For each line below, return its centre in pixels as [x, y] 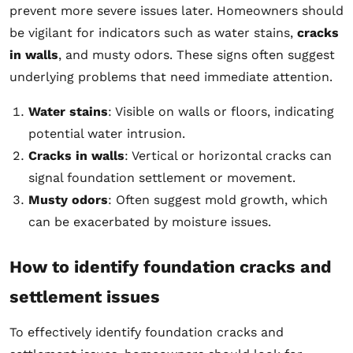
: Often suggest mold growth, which [218, 199]
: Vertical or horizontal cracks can [228, 155]
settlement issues [85, 296]
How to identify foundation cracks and [171, 266]
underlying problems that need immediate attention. [171, 76]
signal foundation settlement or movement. [162, 177]
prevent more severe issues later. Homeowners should [176, 10]
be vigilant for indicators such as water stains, [153, 32]
